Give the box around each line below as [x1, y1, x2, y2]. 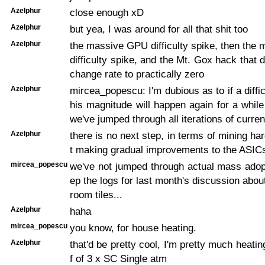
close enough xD [70, 6, 144, 18]
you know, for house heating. [70, 221, 196, 234]
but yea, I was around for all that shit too [70, 22, 248, 35]
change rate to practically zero [70, 67, 204, 80]
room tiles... [70, 188, 122, 201]
